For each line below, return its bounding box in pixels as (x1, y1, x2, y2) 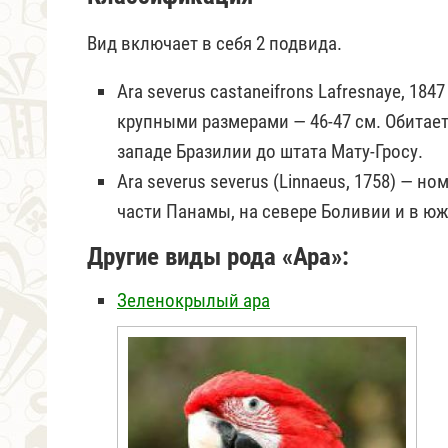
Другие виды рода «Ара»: (87, 241, 349, 271)
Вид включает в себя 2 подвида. (87, 31, 342, 55)
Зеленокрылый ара (117, 288, 270, 312)
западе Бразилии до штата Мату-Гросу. (117, 139, 423, 163)
